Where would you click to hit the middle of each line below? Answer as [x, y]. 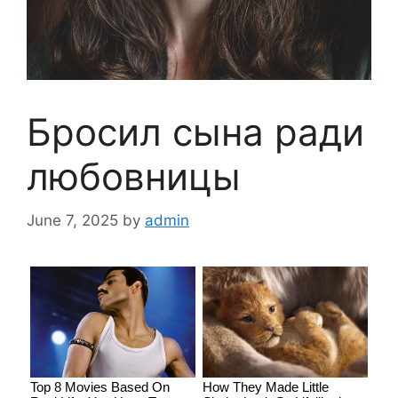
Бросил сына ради [195, 132]
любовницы [134, 176]
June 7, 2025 [72, 220]
